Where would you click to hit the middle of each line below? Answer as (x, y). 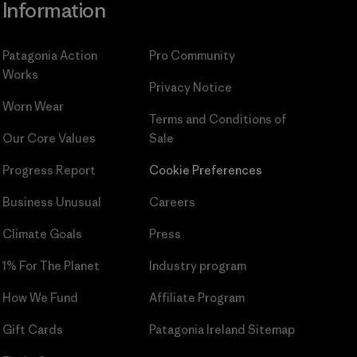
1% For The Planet (51, 266)
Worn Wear (33, 106)
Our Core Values (49, 138)
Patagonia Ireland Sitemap (222, 330)
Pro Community (192, 55)
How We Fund (40, 298)
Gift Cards (32, 330)
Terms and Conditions (211, 119)
